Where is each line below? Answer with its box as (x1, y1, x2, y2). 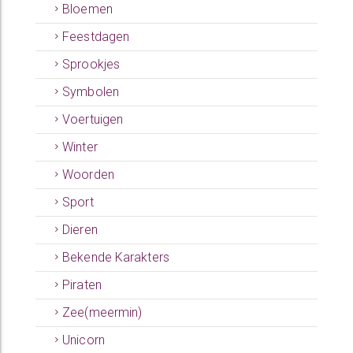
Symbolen (62, 84, 119, 99)
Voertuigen (62, 112, 124, 127)
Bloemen (62, 2, 113, 17)
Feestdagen (62, 29, 130, 44)
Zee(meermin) (62, 305, 143, 320)
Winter (62, 139, 98, 154)
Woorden (62, 167, 114, 182)
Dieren (62, 222, 98, 237)
